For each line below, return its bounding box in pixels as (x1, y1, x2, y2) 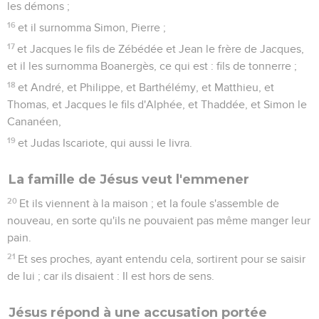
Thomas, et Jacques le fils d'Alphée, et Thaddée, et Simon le (7, 98, 307, 110)
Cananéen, (7, 115, 61, 127)
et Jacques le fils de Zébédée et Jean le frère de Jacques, (17, 43, 305, 55)
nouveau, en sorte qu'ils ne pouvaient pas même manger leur (7, 214, 310, 226)
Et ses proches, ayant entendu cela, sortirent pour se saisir (18, 253, 306, 265)
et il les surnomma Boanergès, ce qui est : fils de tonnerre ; (7, 60, 297, 72)
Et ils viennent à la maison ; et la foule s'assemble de (19, 197, 280, 209)
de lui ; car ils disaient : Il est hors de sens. (7, 270, 214, 282)
